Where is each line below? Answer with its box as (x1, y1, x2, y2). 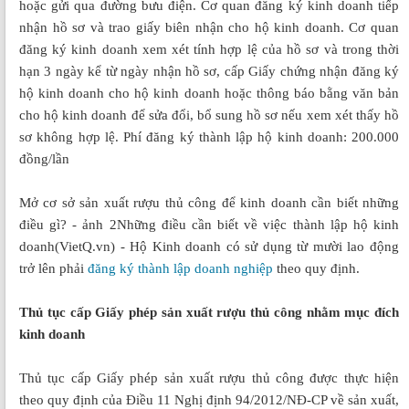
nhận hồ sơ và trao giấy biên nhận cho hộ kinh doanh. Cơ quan (19, 20, 399, 36)
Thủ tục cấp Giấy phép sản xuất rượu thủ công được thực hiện (19, 371, 399, 386)
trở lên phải (19, 261, 88, 277)
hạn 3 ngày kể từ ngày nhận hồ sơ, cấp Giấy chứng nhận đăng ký (19, 64, 399, 79)
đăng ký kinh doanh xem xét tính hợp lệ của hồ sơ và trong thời (19, 42, 399, 58)
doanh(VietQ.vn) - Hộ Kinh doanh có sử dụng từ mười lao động (19, 239, 399, 255)
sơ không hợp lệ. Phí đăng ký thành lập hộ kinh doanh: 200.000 (19, 130, 399, 145)
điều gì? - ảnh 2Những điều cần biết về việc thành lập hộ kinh (19, 217, 399, 233)
